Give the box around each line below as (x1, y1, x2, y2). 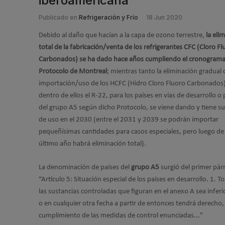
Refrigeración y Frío (79, 14, 138, 21)
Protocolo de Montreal (39, 68, 107, 75)
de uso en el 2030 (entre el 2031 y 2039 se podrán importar (39, 116, 218, 124)
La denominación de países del (39, 163, 130, 171)
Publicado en (39, 14, 77, 21)
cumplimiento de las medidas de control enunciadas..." (39, 211, 203, 219)
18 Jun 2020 (146, 14, 182, 21)
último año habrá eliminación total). (39, 140, 146, 148)
